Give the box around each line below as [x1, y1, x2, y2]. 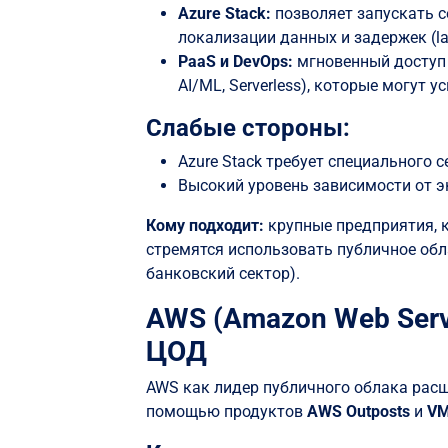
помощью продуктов [146, 402, 308, 422]
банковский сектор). [146, 264, 301, 284]
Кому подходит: [146, 216, 265, 236]
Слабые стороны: [146, 114, 351, 143]
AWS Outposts [307, 402, 411, 422]
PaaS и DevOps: [178, 52, 294, 72]
